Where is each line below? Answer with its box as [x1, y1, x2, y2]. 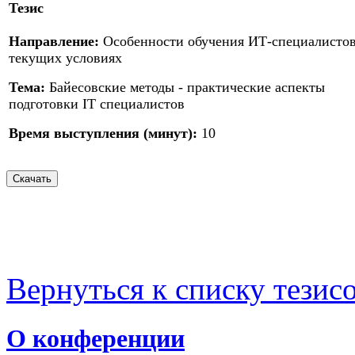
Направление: [9, 33, 99, 50]
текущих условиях [9, 50, 122, 67]
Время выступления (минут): [9, 125, 197, 142]
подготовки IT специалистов [9, 96, 185, 113]
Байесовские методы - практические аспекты [45, 79, 325, 96]
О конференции [6, 323, 185, 353]
